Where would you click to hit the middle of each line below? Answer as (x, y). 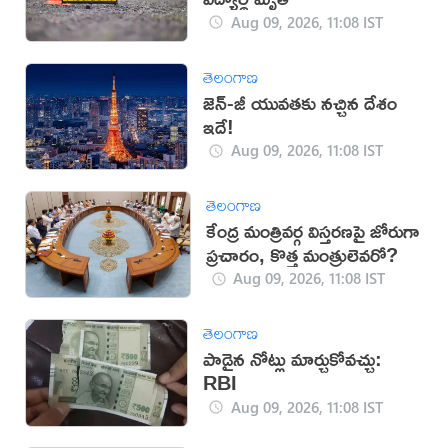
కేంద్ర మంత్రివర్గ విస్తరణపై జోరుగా (312, 230)
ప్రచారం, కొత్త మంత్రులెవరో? (301, 254)
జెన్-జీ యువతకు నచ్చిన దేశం (300, 102)
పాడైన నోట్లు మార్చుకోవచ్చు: (293, 359)
